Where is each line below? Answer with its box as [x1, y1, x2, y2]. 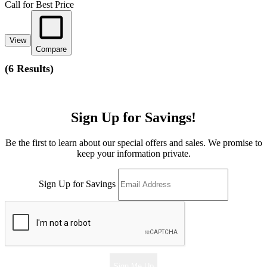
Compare [36, 45, 67, 54]
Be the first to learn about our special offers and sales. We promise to [5, 137, 262, 148]
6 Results [8, 63, 50, 75]
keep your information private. [76, 148, 191, 159]
